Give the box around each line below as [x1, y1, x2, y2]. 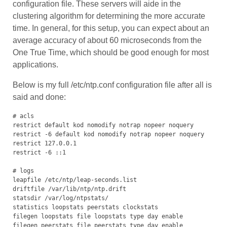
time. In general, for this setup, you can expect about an [13, 24, 209, 33]
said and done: [13, 93, 66, 102]
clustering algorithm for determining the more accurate [13, 12, 205, 21]
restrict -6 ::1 [13, 149, 66, 157]
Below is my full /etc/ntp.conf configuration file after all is [13, 81, 212, 90]
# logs [13, 167, 34, 175]
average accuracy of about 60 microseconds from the [13, 36, 202, 45]
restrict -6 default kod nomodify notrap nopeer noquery [13, 131, 204, 138]
